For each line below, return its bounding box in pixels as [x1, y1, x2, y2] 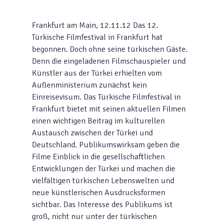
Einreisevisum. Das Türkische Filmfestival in [32, 92, 181, 102]
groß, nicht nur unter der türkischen [32, 212, 157, 222]
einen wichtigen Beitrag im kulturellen [32, 116, 165, 126]
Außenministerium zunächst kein [32, 80, 147, 90]
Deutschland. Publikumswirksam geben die [32, 140, 180, 150]
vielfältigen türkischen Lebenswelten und [32, 176, 174, 186]
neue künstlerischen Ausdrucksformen [32, 188, 165, 198]
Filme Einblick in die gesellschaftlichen [32, 152, 165, 162]
